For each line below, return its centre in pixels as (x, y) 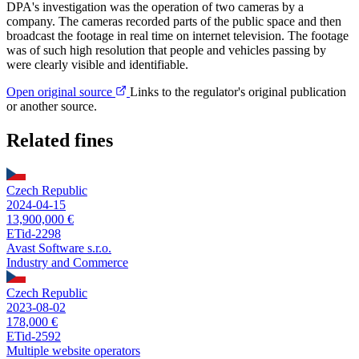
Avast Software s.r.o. (59, 248)
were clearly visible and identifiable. (97, 65)
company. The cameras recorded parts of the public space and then (174, 22)
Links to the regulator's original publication (238, 92)
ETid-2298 (34, 233)
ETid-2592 (34, 336)
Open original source (61, 92)
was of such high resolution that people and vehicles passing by (166, 50)
